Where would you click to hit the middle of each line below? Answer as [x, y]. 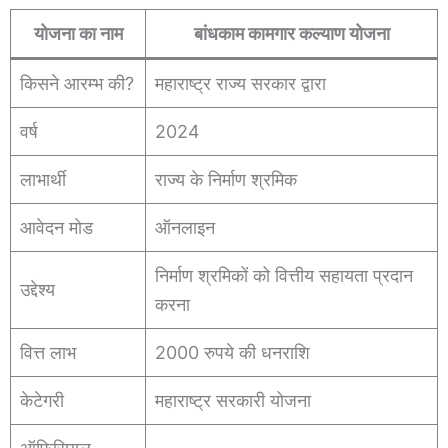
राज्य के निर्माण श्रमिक [226, 179]
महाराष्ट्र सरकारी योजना [233, 400]
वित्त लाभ [48, 352]
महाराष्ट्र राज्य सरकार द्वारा [240, 83]
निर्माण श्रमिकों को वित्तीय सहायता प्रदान [284, 275]
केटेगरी [44, 400]
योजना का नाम [78, 33]
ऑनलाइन [185, 227]
